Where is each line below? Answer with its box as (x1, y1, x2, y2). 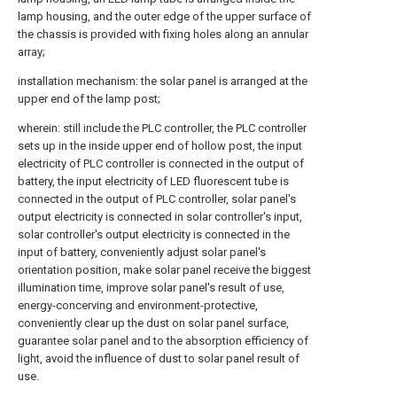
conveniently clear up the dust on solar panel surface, (18, 316, 289, 330)
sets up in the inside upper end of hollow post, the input (18, 139, 302, 152)
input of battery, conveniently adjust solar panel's (18, 245, 266, 259)
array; (18, 45, 45, 58)
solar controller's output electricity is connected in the (18, 228, 290, 241)
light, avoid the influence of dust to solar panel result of (18, 352, 300, 365)
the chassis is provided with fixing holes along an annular (18, 27, 308, 41)
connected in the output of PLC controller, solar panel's (18, 192, 296, 206)
